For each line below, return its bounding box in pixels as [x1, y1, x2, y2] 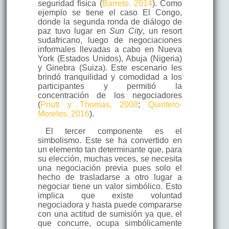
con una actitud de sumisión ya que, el [37, 209, 182, 218]
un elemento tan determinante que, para [37, 145, 182, 154]
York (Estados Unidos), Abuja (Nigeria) [37, 54, 182, 63]
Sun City [109, 26, 143, 35]
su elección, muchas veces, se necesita [37, 154, 182, 163]
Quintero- [148, 100, 182, 109]
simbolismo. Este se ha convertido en [37, 135, 182, 145]
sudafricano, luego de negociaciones [37, 35, 182, 44]
